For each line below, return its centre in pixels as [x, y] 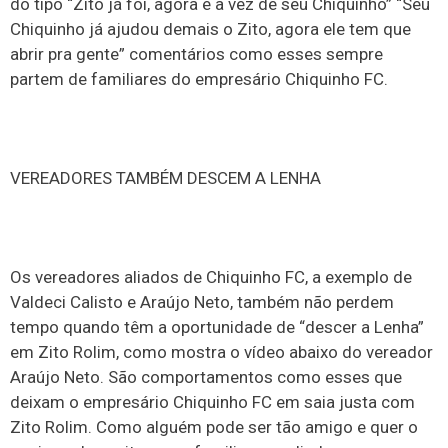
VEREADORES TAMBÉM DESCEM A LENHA [165, 178]
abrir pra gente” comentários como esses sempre [196, 54]
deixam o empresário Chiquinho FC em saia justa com [212, 401]
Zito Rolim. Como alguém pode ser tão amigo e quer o [214, 426]
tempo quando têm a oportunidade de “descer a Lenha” [217, 326]
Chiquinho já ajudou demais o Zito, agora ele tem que [210, 29]
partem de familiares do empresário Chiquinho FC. [199, 79]
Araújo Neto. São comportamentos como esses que [206, 376]
